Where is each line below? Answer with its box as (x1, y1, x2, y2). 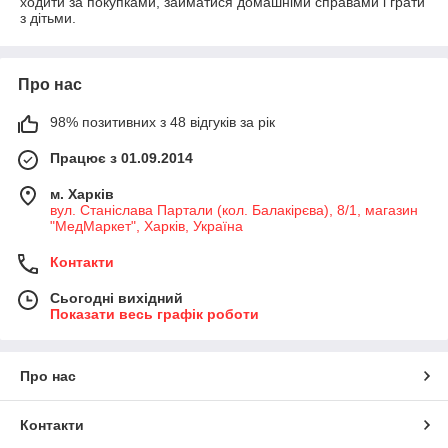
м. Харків (50, 186, 114, 202)
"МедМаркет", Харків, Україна (50, 218, 243, 234)
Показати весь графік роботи (50, 306, 259, 322)
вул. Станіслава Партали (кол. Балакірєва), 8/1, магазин (50, 202, 418, 218)
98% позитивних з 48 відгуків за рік (50, 114, 275, 130)
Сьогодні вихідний (50, 290, 183, 306)
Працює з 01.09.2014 (50, 150, 193, 166)
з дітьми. (20, 10, 76, 26)
